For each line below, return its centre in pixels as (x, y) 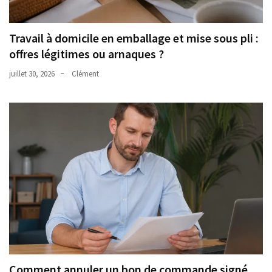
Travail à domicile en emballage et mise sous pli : (134, 38)
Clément (85, 73)
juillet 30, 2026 (32, 73)
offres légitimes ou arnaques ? (87, 53)
